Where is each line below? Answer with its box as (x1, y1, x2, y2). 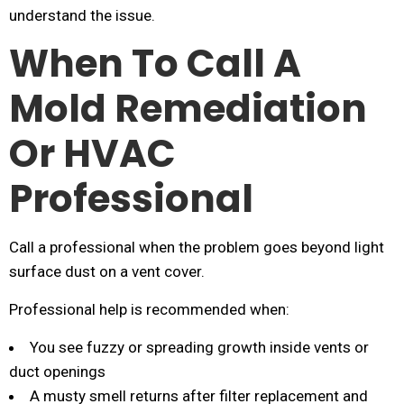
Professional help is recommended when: (9, 300, 289, 318)
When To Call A (9, 37, 301, 90)
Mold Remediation (9, 82, 367, 135)
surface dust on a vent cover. (9, 262, 205, 280)
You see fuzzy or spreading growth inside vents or (30, 338, 369, 356)
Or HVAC (9, 127, 176, 180)
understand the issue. (9, 6, 155, 24)
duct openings (9, 363, 106, 381)
